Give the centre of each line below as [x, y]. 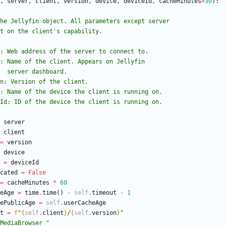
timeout [104, 193]
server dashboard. [37, 72]
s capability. [79, 32]
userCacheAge [85, 203]
